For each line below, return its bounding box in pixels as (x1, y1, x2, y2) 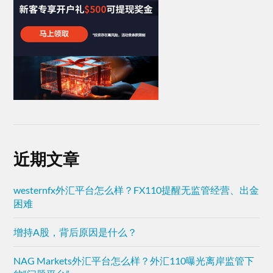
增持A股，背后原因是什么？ (13, 226, 138, 238)
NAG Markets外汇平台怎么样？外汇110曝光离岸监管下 (13, 255, 255, 267)
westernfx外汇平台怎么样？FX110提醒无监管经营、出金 (13, 184, 260, 196)
